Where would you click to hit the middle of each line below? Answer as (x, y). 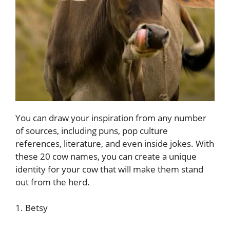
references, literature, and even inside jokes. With (115, 143)
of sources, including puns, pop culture (92, 130)
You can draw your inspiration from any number (111, 118)
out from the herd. (53, 182)
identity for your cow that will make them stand (109, 169)
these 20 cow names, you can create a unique (106, 156)
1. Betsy (32, 208)
